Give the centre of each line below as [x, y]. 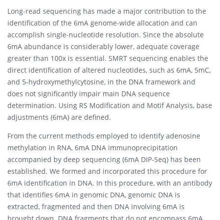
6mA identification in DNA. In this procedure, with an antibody [110, 183]
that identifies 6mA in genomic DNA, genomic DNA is [94, 194]
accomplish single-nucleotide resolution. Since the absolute [106, 34]
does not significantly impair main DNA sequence [89, 93]
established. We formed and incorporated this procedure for [107, 171]
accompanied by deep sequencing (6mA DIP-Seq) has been [104, 159]
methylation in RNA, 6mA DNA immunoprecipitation [93, 147]
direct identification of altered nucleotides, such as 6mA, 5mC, [109, 70]
